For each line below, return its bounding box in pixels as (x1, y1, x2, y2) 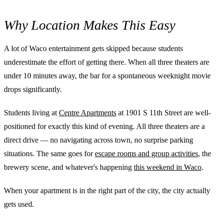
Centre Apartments (59, 108, 116, 117)
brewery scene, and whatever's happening (4, 163, 134, 171)
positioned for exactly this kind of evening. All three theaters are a (4, 122, 205, 130)
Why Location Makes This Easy (4, 17, 175, 33)
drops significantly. (4, 85, 62, 93)
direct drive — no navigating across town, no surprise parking (4, 135, 193, 144)
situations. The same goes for (4, 149, 95, 158)
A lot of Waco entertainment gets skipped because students (4, 44, 183, 53)
